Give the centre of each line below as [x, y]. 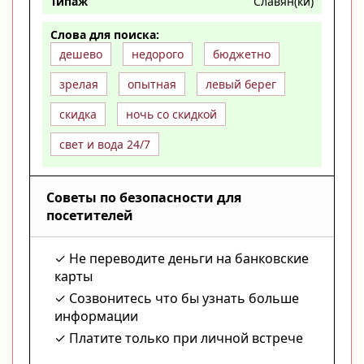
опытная [152, 84]
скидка [78, 114]
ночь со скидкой [171, 114]
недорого [158, 54]
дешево [81, 54]
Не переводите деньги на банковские [189, 258]
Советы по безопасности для [144, 197]
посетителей [90, 215]
